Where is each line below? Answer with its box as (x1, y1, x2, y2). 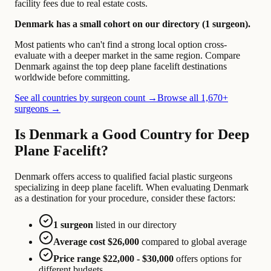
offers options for (174, 253, 241, 264)
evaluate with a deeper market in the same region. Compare (15, 50, 240, 61)
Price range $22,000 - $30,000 (53, 253, 174, 264)
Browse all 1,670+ (157, 93, 228, 103)
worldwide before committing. (15, 72, 130, 83)
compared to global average (139, 236, 247, 247)
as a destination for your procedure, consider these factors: (15, 192, 235, 203)
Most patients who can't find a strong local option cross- (15, 39, 227, 50)
